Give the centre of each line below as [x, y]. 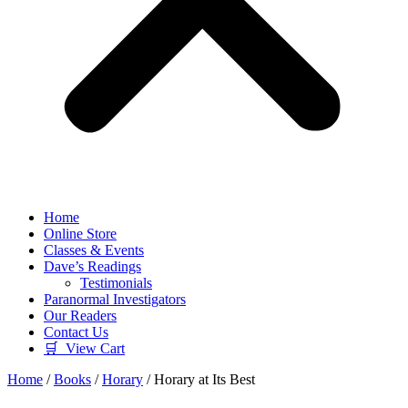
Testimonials [116, 283]
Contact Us [76, 332]
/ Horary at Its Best [199, 379]
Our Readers [80, 316]
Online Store [80, 234]
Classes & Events [94, 250]
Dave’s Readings [92, 266]
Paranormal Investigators [115, 299]
